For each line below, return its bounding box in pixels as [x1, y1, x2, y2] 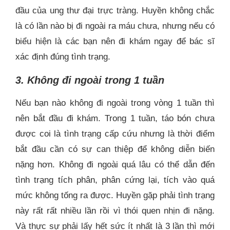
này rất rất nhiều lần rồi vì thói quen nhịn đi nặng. [15, 206, 215, 216]
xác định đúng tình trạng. [15, 52, 110, 62]
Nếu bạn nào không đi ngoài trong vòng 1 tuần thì [15, 98, 215, 108]
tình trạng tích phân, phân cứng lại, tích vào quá [15, 175, 215, 185]
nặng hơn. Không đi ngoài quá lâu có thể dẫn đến [15, 160, 215, 170]
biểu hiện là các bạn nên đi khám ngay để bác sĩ [15, 36, 215, 47]
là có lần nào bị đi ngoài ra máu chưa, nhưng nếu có [15, 21, 215, 31]
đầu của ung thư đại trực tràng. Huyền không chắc [15, 6, 215, 16]
